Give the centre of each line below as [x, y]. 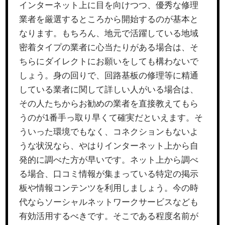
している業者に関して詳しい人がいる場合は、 [109, 90]
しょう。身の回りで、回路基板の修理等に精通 [109, 76]
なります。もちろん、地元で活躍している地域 [109, 33]
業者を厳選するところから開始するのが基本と [109, 19]
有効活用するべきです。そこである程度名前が [109, 216]
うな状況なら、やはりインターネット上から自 [109, 146]
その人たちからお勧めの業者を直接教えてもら [109, 104]
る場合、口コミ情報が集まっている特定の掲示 [109, 174]
